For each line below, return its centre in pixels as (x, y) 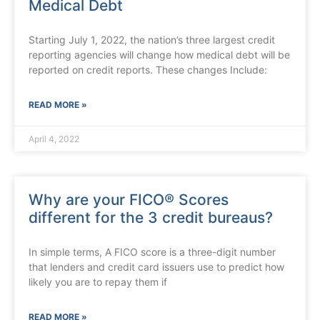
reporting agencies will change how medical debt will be (159, 55)
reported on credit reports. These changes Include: (148, 70)
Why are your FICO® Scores (129, 200)
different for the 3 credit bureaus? (151, 218)
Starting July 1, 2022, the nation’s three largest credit (152, 40)
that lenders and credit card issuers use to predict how (156, 267)
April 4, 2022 (54, 139)
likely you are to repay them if (98, 282)
